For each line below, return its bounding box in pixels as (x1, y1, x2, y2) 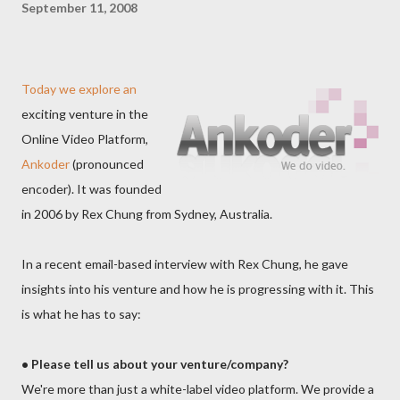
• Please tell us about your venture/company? (21, 356, 288, 371)
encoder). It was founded (21, 181, 162, 196)
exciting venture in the (21, 106, 148, 121)
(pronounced (70, 156, 144, 171)
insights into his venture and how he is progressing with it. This (21, 281, 374, 296)
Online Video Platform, (21, 131, 148, 146)
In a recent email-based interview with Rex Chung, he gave (21, 256, 348, 271)
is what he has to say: (21, 306, 141, 321)
